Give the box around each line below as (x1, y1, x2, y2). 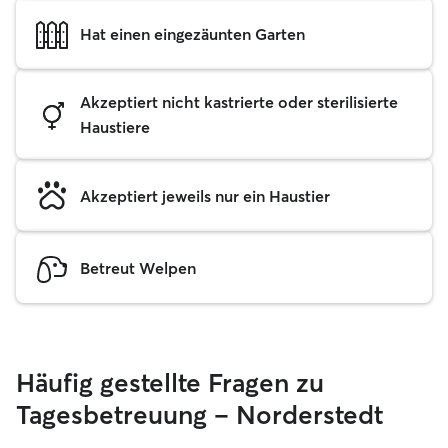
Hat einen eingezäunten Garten (80, 23, 305, 44)
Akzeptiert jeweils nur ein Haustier (80, 185, 330, 206)
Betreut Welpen (80, 257, 196, 278)
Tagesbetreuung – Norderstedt (16, 399, 383, 431)
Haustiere (80, 117, 150, 137)
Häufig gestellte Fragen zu (16, 367, 324, 399)
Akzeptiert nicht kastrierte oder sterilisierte (80, 92, 398, 112)
